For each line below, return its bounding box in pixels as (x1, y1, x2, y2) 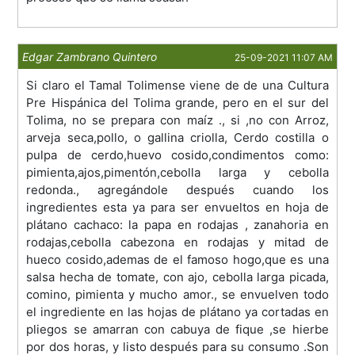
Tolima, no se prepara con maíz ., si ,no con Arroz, (26, 113, 329, 128)
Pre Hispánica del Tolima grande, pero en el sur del (26, 95, 329, 111)
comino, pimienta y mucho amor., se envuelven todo (26, 287, 329, 303)
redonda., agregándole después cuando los (26, 182, 329, 198)
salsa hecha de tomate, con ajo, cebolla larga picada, (26, 269, 329, 285)
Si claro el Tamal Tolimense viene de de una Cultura (26, 78, 329, 94)
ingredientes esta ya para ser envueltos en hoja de (26, 200, 329, 216)
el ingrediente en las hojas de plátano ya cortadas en (26, 304, 329, 320)
